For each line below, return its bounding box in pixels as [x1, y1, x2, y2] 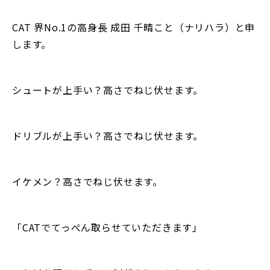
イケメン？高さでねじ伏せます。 [12, 174, 163, 189]
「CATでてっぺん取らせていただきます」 [12, 219, 202, 234]
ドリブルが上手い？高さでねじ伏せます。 [12, 128, 204, 143]
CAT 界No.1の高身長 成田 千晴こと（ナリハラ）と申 [12, 19, 256, 34]
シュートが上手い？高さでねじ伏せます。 [12, 82, 204, 97]
